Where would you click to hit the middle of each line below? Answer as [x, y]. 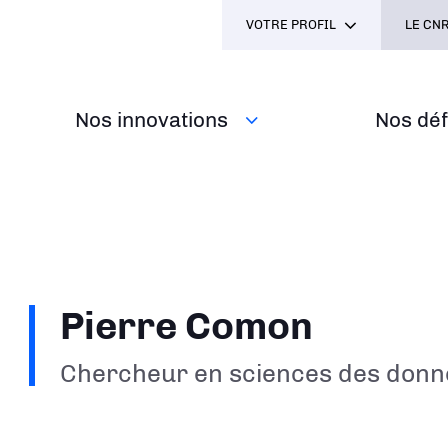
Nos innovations [152, 119]
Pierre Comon [187, 326]
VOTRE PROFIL [291, 24]
